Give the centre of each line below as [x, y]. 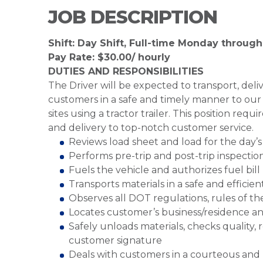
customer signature [115, 240]
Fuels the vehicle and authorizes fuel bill [164, 170]
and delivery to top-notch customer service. [151, 128]
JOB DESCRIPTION [133, 17]
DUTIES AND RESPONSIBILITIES [126, 71]
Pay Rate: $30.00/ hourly [109, 57]
